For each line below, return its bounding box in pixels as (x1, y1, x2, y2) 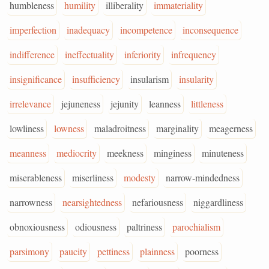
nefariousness (132, 196, 183, 208)
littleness (191, 97, 223, 110)
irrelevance (10, 97, 51, 110)
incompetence (120, 23, 172, 36)
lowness (54, 122, 84, 134)
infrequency (171, 48, 216, 61)
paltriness (127, 220, 162, 233)
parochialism (172, 220, 220, 233)
